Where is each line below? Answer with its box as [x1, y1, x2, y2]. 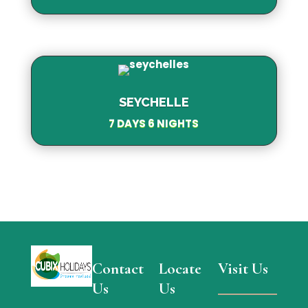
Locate [159, 258, 202, 278]
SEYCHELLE [118, 94, 189, 109]
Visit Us [218, 258, 269, 278]
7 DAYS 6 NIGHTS [109, 115, 199, 131]
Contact [92, 258, 144, 278]
